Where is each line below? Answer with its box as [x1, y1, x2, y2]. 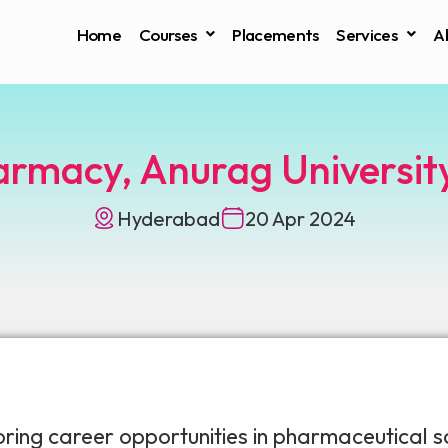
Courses [139, 23, 197, 45]
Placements [232, 23, 319, 45]
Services [336, 23, 397, 45]
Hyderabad [117, 205, 220, 231]
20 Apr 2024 [245, 205, 356, 231]
